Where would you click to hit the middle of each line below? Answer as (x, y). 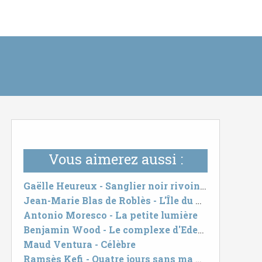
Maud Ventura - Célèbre (80, 244)
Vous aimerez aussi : (116, 159)
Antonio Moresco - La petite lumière (111, 215)
